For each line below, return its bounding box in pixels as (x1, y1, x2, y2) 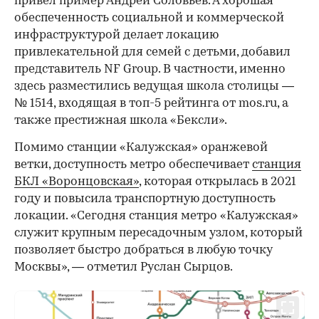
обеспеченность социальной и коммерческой (14, 12, 284, 25)
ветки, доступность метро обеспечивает (14, 159, 252, 172)
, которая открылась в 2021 (139, 176, 296, 189)
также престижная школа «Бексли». (14, 115, 227, 127)
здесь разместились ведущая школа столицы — (14, 80, 294, 93)
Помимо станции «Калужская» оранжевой (14, 142, 268, 155)
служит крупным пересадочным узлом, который (14, 227, 303, 240)
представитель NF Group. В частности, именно (14, 63, 286, 76)
